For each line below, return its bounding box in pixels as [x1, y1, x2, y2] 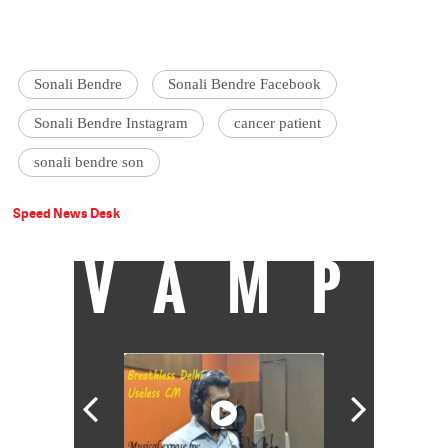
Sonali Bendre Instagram [34, 115, 189, 132]
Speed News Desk [13, 204, 121, 223]
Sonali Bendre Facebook [168, 76, 322, 93]
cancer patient [234, 115, 322, 132]
